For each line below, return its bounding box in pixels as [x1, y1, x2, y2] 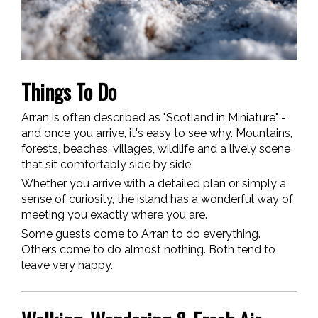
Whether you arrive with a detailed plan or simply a [21, 177, 286, 191]
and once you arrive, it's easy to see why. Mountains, [21, 126, 292, 141]
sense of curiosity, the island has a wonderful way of [21, 192, 293, 207]
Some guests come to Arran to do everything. [21, 227, 261, 241]
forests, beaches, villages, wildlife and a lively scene [21, 142, 290, 156]
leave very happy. [21, 258, 113, 273]
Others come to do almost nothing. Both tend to [21, 243, 275, 257]
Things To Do [21, 77, 116, 107]
